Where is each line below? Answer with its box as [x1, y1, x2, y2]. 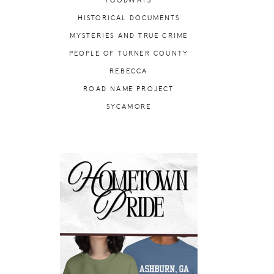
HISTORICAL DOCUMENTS [77, 13, 180, 23]
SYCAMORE [106, 102, 152, 111]
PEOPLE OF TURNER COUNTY [68, 49, 189, 58]
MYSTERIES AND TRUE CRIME [69, 31, 188, 40]
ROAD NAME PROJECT [83, 84, 174, 94]
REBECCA [109, 67, 148, 76]
